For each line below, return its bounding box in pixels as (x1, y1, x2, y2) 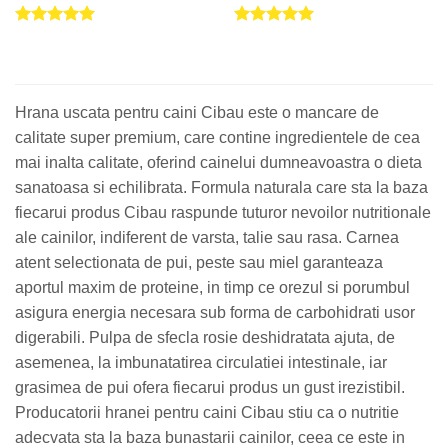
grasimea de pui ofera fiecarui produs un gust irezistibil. (15, 379, 405, 397)
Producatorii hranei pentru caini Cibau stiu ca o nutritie (15, 404, 399, 422)
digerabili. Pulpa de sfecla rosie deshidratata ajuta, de (15, 329, 395, 347)
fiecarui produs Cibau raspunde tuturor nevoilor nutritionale (15, 204, 431, 222)
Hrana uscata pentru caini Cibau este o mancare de (15, 104, 379, 122)
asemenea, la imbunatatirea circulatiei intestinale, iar (15, 354, 387, 372)
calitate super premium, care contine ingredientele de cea (15, 129, 420, 147)
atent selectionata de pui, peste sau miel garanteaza (15, 254, 383, 272)
